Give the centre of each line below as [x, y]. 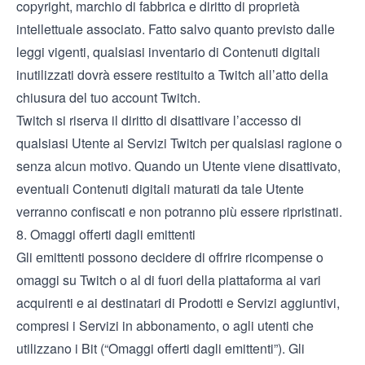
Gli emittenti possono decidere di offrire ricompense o [170, 257]
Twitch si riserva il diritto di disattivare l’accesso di [159, 120]
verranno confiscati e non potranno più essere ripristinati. [179, 211]
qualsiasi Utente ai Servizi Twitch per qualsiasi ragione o [179, 143]
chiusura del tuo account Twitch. [108, 97]
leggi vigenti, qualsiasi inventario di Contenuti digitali [168, 52]
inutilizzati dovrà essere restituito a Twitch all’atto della [172, 75]
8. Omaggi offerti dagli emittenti [106, 234]
